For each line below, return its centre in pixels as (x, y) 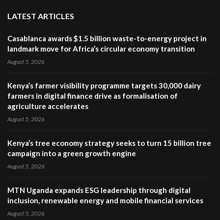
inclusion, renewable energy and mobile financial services (105, 201)
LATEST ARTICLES (41, 16)
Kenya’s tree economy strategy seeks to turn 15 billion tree (109, 143)
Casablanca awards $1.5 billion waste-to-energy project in (107, 39)
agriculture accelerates (48, 106)
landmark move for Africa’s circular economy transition (101, 49)
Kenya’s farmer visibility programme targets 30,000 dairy (104, 86)
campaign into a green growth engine (72, 153)
